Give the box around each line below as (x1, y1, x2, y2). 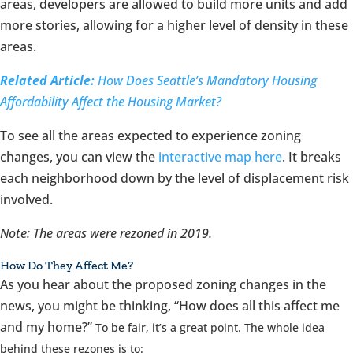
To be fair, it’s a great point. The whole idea (95, 320, 325, 335)
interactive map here (158, 148, 282, 165)
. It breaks (282, 148, 341, 165)
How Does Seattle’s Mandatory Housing (95, 72, 317, 89)
